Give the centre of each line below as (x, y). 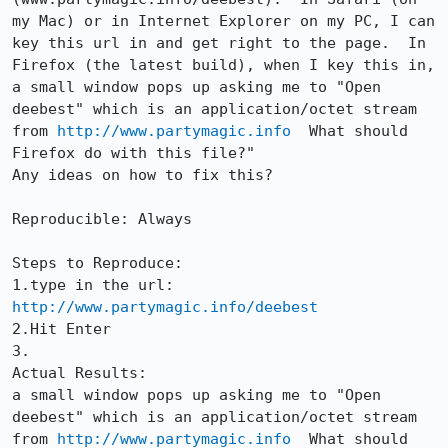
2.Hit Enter (61, 329)
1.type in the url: (183, 285)
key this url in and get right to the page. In (219, 43)
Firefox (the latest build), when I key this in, (223, 65)
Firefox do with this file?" (133, 153)
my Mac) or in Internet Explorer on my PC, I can (223, 21)
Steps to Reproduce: (97, 263)
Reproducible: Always (102, 219)
